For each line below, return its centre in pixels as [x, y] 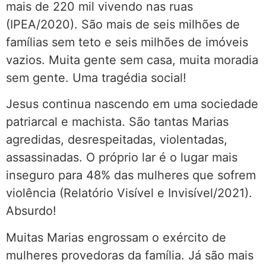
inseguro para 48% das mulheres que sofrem [131, 175]
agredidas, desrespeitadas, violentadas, [117, 140]
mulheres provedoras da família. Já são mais [130, 255]
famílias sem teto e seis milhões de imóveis [127, 42]
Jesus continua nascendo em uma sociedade [132, 104]
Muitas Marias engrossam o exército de [116, 237]
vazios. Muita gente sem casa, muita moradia [132, 60]
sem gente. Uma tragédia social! [96, 78]
